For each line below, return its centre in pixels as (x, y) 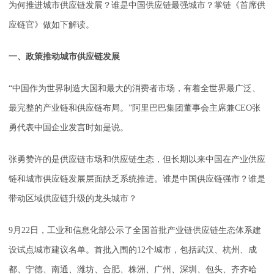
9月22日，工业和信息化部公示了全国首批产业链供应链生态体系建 (135, 231)
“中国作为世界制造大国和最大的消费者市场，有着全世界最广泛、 (135, 89)
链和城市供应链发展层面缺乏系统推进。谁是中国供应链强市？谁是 (137, 179)
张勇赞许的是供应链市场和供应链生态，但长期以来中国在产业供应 (137, 160)
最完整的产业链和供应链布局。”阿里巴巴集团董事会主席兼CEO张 (135, 108)
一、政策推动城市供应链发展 (64, 57)
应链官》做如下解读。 (51, 25)
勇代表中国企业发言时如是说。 (68, 128)
